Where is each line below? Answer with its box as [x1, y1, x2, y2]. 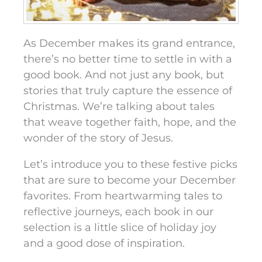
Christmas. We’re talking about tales [23, 100, 215, 113]
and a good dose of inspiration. [23, 237, 188, 250]
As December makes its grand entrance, [23, 37, 235, 50]
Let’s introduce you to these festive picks [23, 158, 237, 171]
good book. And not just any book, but [23, 68, 224, 82]
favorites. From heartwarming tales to [23, 189, 222, 203]
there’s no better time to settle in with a [23, 53, 232, 66]
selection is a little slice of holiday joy [23, 221, 216, 235]
